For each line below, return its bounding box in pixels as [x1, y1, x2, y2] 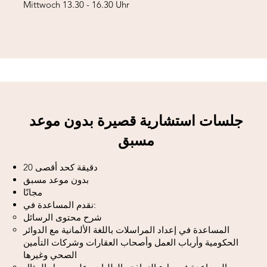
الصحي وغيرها [23, 249, 77, 260]
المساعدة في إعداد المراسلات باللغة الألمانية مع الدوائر [23, 224, 229, 235]
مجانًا [23, 187, 42, 198]
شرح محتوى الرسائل [23, 212, 102, 223]
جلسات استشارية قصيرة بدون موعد [29, 112, 243, 129]
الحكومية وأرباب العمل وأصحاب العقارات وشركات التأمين [23, 237, 238, 248]
